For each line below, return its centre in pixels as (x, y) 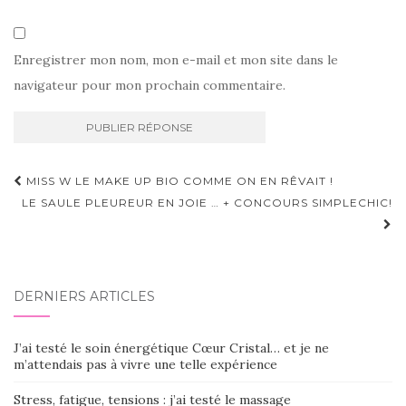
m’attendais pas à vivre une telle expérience (145, 365)
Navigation (82, 184)
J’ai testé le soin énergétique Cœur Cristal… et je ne (171, 348)
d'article (63, 211)
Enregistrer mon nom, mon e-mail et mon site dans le (176, 60)
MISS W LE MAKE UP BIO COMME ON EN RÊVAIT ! (178, 181)
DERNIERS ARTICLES (84, 297)
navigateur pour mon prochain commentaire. (150, 86)
